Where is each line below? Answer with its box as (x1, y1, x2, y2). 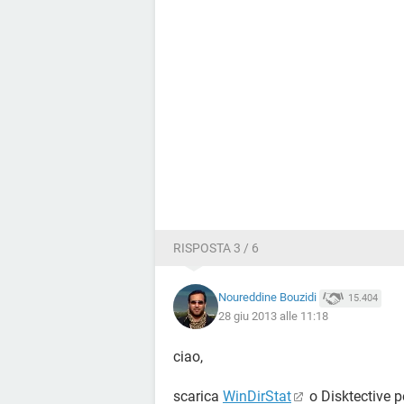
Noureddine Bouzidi (218, 290, 317, 305)
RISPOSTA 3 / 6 (173, 241, 259, 255)
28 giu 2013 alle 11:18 (218, 308, 328, 323)
